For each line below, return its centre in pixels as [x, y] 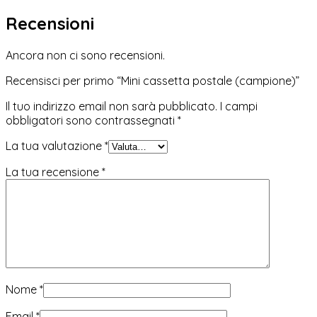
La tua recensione [54, 172]
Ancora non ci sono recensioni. [85, 55]
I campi [239, 106]
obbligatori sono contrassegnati [92, 120]
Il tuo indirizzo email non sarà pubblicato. [111, 106]
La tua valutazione [55, 145]
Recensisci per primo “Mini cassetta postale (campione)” [152, 80]
